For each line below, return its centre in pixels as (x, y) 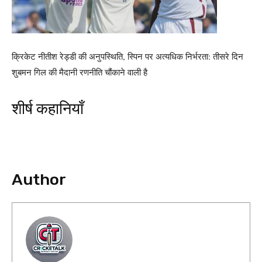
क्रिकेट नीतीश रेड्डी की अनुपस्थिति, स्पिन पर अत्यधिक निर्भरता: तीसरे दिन (127, 56)
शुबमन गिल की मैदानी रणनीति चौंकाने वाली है (80, 72)
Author (39, 180)
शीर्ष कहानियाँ (48, 109)
